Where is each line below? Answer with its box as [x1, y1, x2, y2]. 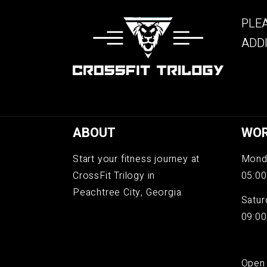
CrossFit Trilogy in [73, 168, 156, 183]
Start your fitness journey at [73, 151, 200, 166]
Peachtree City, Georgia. [73, 185, 184, 200]
